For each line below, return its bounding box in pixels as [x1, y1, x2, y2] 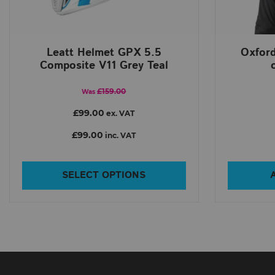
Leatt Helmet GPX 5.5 [46, 44, 161, 61]
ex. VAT [104, 109, 135, 118]
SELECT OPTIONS [62, 168, 146, 182]
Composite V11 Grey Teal [39, 57, 168, 74]
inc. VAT [103, 131, 136, 140]
